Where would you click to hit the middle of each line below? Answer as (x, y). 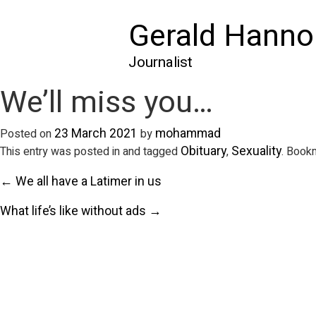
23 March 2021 (96, 134)
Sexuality (256, 151)
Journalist (160, 62)
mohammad (188, 134)
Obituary (203, 151)
